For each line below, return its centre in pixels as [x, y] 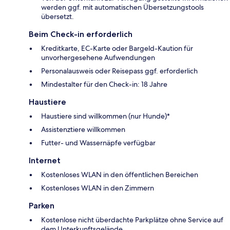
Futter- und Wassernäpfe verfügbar [98, 143]
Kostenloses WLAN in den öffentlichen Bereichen [120, 175]
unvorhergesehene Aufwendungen [98, 58]
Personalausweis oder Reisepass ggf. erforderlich [119, 71]
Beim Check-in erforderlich [81, 34]
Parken [42, 206]
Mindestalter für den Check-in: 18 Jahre [104, 84]
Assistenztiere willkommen [83, 130]
